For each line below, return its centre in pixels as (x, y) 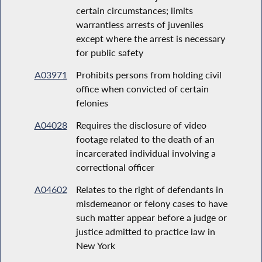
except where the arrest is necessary (150, 38)
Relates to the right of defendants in (149, 189)
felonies (92, 102)
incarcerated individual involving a (146, 153)
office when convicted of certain (142, 88)
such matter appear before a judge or (151, 217)
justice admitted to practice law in (145, 231)
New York (95, 245)
